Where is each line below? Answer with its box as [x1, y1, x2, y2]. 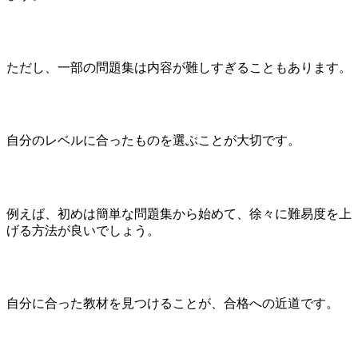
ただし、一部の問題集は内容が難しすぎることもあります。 [6, 60, 352, 74]
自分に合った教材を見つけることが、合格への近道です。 [6, 296, 339, 311]
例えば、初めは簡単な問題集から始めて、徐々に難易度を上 [6, 206, 352, 221]
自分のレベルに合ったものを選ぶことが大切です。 [6, 133, 300, 148]
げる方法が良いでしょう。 [6, 223, 160, 237]
